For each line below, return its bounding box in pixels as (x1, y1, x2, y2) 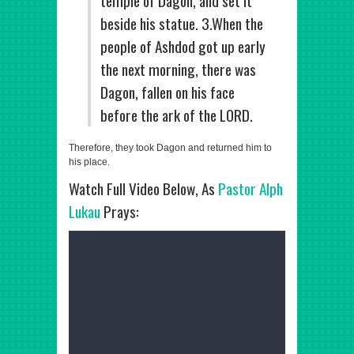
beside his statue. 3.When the (100, 12, 263, 35)
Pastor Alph (218, 177, 283, 200)
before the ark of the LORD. (100, 104, 253, 126)
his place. (69, 156, 110, 168)
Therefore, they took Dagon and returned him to (69, 142, 272, 153)
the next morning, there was (100, 58, 256, 81)
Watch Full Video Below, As (69, 177, 218, 200)
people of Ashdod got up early (100, 35, 265, 58)
